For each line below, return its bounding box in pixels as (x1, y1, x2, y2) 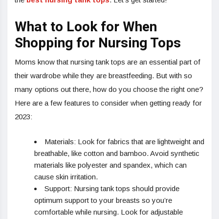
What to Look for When (15, 17, 157, 38)
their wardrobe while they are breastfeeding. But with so (15, 71, 192, 80)
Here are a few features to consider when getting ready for (15, 99, 202, 108)
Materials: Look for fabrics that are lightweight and (44, 137, 204, 146)
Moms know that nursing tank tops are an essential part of (15, 58, 200, 66)
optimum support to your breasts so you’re (34, 196, 172, 205)
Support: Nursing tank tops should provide (44, 184, 179, 193)
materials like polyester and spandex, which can (34, 161, 187, 170)
